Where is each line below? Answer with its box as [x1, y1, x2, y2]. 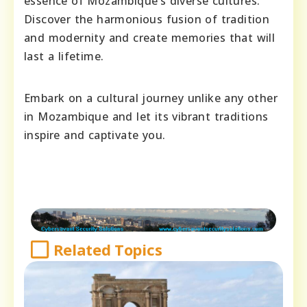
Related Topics [53, 238, 162, 260]
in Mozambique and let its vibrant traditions [24, 108, 269, 124]
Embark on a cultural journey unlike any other [24, 90, 278, 106]
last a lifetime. [24, 48, 104, 64]
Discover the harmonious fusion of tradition [24, 11, 270, 27]
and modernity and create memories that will [24, 29, 275, 45]
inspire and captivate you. [24, 127, 166, 143]
